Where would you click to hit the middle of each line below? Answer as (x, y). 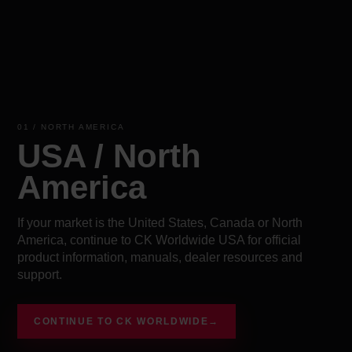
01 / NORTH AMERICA (71, 127)
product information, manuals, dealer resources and (160, 258)
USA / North (109, 156)
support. (40, 275)
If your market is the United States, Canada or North (160, 223)
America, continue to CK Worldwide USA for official (159, 240)
